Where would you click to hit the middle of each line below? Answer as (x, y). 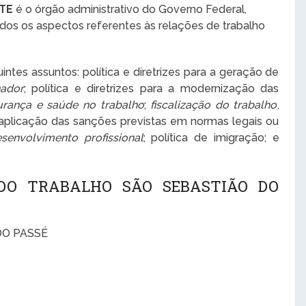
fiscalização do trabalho (214, 105)
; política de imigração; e (211, 138)
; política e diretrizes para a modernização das (151, 89)
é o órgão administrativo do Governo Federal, (130, 10)
